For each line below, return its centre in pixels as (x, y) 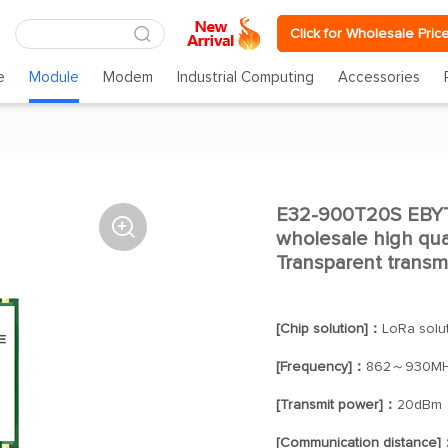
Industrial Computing (246, 77)
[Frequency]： (320, 367)
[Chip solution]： (328, 329)
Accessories (379, 77)
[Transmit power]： (336, 405)
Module (53, 77)
